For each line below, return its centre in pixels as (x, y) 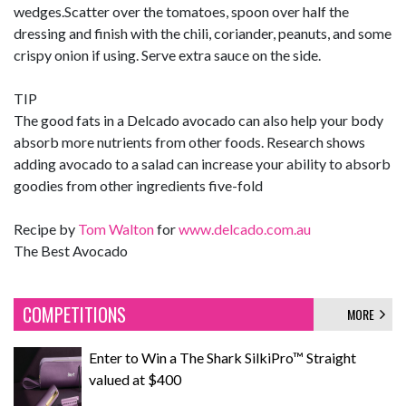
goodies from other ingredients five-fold (138, 185)
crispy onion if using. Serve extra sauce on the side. (167, 54)
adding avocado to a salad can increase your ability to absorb (202, 163)
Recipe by (46, 228)
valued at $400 (135, 379)
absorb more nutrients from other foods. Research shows (189, 141)
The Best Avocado (71, 250)
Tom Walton (116, 228)
